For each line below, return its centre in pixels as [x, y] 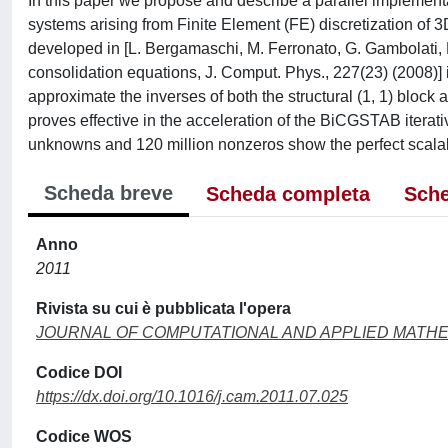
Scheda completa [288, 194]
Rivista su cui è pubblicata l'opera [163, 308]
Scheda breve [108, 193]
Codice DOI [79, 372]
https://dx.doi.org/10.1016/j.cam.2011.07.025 [192, 396]
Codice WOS [84, 436]
